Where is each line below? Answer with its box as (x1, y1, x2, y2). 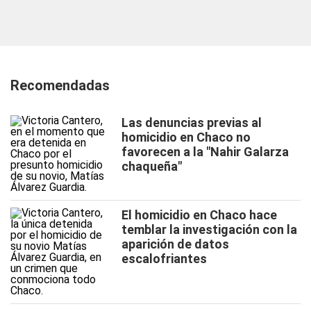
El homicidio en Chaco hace (121, 208, 277, 222)
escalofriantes (121, 251, 207, 266)
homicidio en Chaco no (121, 130, 251, 144)
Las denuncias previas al (121, 115, 262, 130)
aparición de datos (121, 237, 229, 251)
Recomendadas (10, 77, 110, 94)
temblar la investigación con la (121, 222, 297, 237)
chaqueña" (121, 159, 182, 174)
